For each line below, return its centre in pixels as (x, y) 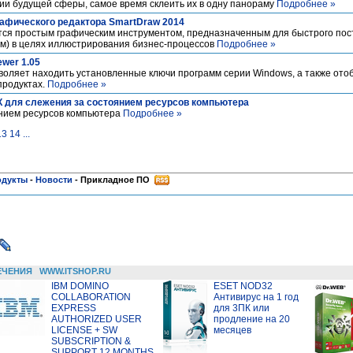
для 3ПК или (242, 308)
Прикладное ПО (115, 180)
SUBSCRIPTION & (91, 341)
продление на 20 (252, 319)
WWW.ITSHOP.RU (75, 271)
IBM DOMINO (80, 286)
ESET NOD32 (243, 286)
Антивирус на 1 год (256, 297)
